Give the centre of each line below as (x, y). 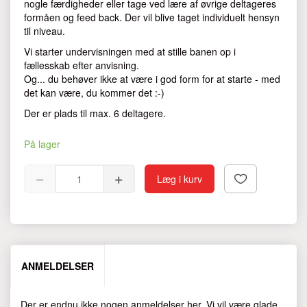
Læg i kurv (180, 179)
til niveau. (45, 31)
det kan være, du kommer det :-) (94, 93)
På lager (42, 144)
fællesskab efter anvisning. (82, 65)
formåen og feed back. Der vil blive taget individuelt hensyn (152, 17)
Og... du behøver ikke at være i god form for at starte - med (152, 79)
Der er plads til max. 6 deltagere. (95, 113)
